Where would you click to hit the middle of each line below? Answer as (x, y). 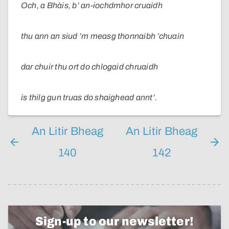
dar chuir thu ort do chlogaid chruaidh (90, 67)
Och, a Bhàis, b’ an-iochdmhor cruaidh (92, 6)
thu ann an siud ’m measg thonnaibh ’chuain (103, 36)
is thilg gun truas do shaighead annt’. (89, 98)
